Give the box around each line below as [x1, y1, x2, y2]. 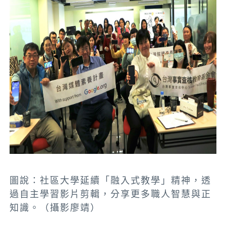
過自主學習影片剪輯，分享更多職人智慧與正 [10, 189, 212, 200]
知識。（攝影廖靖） [10, 202, 101, 213]
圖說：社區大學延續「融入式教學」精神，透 [10, 175, 212, 186]
